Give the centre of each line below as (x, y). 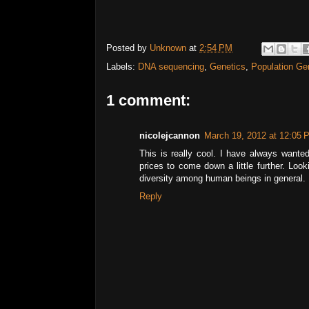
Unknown (168, 48)
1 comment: (148, 100)
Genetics (228, 67)
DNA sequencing (171, 67)
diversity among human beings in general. (222, 178)
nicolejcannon (170, 136)
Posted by (128, 48)
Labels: (122, 67)
